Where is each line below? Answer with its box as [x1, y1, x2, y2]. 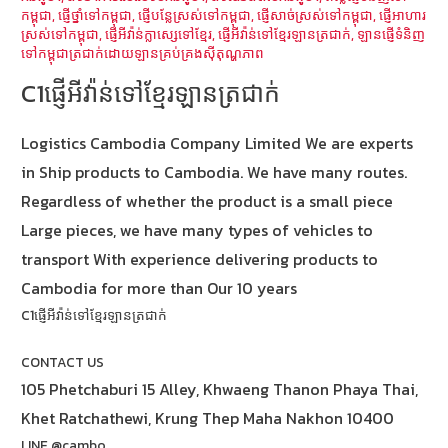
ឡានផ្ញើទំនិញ [357, 24, 426, 45]
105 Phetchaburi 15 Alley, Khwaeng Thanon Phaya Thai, [21, 376, 419, 401]
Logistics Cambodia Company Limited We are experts [21, 131, 414, 156]
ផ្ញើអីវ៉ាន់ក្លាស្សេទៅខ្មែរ [105, 24, 213, 45]
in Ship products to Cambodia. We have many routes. [21, 160, 408, 185]
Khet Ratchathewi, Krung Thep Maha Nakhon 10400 [21, 405, 395, 430]
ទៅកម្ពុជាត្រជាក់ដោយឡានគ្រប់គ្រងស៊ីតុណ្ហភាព [21, 43, 265, 64]
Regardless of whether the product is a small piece [21, 189, 394, 214]
